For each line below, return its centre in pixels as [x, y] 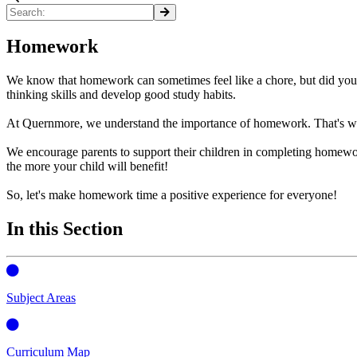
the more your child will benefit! [87, 167]
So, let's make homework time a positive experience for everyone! [172, 195]
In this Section [65, 229]
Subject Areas [41, 298]
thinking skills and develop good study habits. [121, 95]
